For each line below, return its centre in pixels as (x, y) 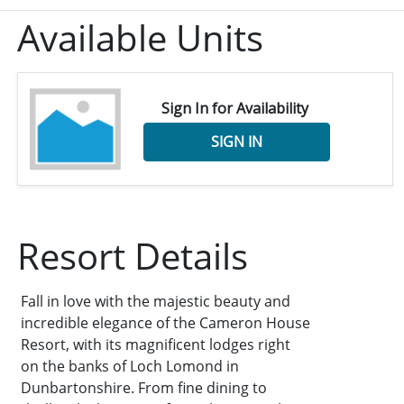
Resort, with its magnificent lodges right (156, 345)
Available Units (141, 37)
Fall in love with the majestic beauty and (156, 302)
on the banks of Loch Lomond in (130, 367)
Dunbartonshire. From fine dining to (144, 388)
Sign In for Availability (234, 108)
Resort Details (133, 256)
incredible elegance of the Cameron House (166, 323)
